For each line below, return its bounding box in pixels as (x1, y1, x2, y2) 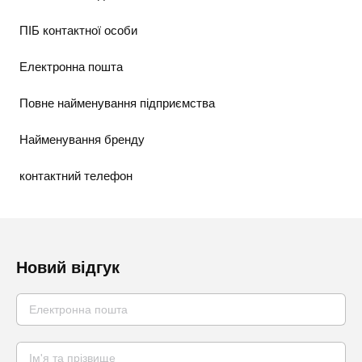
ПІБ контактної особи (19, 23, 137, 38)
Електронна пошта (19, 60, 123, 74)
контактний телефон (19, 169, 133, 183)
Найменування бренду (19, 133, 145, 147)
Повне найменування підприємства (19, 96, 215, 111)
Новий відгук (16, 259, 120, 277)
